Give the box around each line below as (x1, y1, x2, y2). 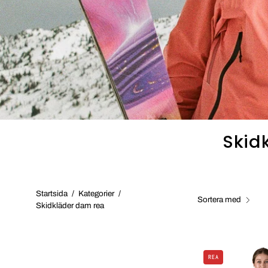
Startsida (36, 189, 68, 198)
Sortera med (197, 195, 241, 204)
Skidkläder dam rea (36, 201, 104, 210)
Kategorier (78, 189, 114, 198)
